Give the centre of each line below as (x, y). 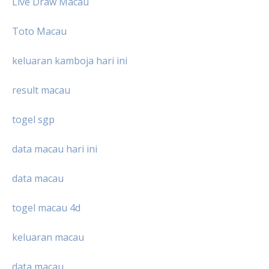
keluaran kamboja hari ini (70, 61)
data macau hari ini (55, 149)
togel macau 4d (46, 208)
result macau (41, 90)
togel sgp (33, 120)
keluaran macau (48, 237)
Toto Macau (39, 32)
